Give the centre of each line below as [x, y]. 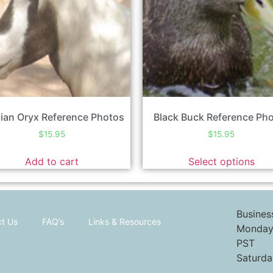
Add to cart [51, 162]
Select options [221, 162]
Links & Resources [125, 222]
